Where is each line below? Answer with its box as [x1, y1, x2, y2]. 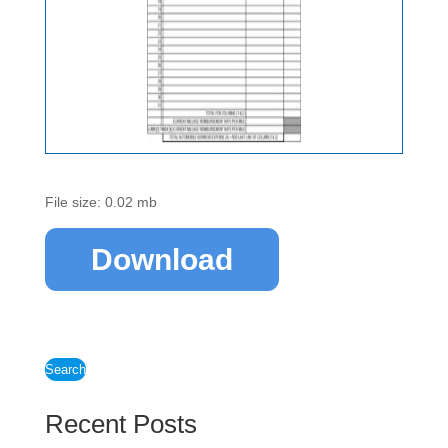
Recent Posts [44, 409, 197, 439]
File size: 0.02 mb [44, 194, 157, 210]
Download [90, 243, 233, 276]
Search [44, 362, 86, 377]
